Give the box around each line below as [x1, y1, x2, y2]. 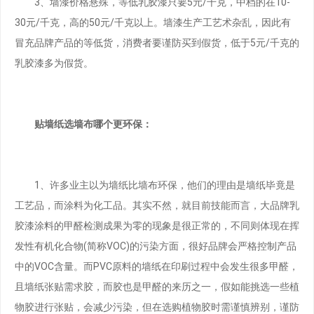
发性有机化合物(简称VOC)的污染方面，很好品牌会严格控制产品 [15, 240, 296, 252]
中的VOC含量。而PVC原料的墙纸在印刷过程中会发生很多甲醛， [15, 261, 299, 273]
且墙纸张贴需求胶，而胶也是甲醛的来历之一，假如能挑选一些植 [15, 281, 299, 293]
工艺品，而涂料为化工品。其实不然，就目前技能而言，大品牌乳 [15, 200, 299, 212]
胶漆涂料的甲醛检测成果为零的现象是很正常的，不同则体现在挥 [15, 220, 299, 232]
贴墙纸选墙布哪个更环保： [25, 118, 152, 130]
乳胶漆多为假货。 [15, 57, 93, 69]
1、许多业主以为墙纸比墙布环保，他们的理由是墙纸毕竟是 [15, 179, 295, 191]
